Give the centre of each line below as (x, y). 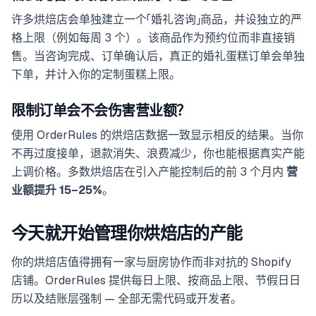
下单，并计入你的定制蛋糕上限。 (96, 75)
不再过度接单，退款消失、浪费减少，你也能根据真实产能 (158, 154)
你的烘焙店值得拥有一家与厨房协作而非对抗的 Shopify (151, 262)
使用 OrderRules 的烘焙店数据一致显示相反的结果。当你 (157, 135)
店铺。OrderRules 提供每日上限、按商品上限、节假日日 (156, 281)
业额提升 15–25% (57, 190)
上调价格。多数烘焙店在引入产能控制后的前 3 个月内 (149, 172)
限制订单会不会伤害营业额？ (101, 111)
